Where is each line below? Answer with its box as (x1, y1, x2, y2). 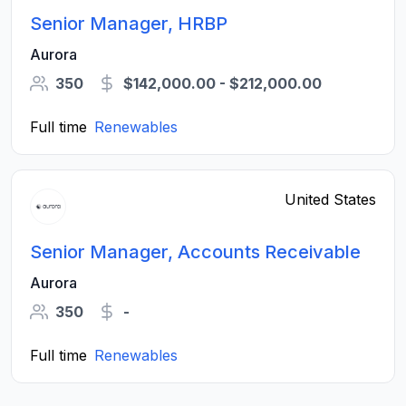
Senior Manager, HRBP (30, 13, 227, 34)
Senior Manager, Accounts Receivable (30, 241, 361, 263)
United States (285, 190, 376, 208)
